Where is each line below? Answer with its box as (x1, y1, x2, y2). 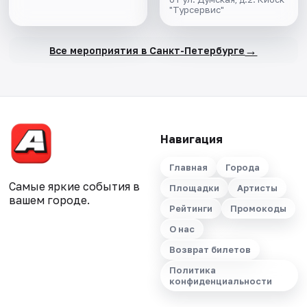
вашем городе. (9, 193, 90, 208)
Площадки (169, 182, 219, 194)
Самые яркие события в (9, 180, 140, 194)
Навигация (160, 132, 223, 147)
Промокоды (230, 203, 286, 214)
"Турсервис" (169, 4, 224, 16)
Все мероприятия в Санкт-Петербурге (49, 44, 245, 56)
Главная (169, 162, 208, 173)
